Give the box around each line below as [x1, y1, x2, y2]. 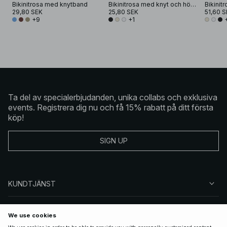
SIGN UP [99, 136, 128, 145]
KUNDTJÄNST [8, 179, 56, 188]
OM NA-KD [8, 204, 44, 213]
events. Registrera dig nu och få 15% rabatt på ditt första [8, 102, 213, 112]
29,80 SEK [12, 8, 43, 16]
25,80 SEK [108, 8, 138, 16]
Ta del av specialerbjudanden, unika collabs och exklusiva [8, 92, 217, 102]
